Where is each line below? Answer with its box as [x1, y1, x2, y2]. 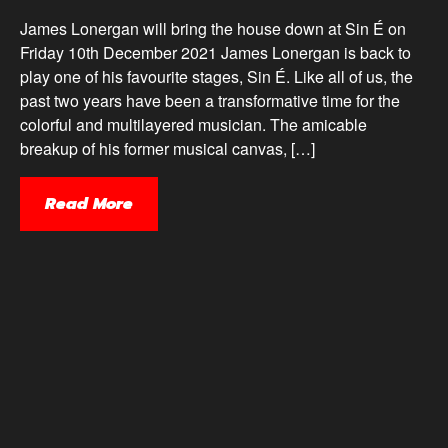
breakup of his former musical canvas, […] [20, 137, 315, 161]
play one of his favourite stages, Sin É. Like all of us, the [20, 65, 413, 89]
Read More [45, 192, 133, 217]
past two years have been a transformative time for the [20, 89, 400, 113]
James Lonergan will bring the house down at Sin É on [20, 17, 406, 41]
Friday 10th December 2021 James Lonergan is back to [20, 41, 411, 65]
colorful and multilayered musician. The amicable [20, 113, 367, 137]
